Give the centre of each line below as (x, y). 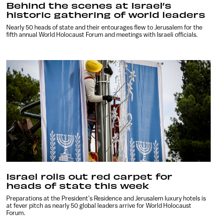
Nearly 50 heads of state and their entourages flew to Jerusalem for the (105, 27)
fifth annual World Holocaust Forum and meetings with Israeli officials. (102, 34)
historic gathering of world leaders (106, 14)
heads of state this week (78, 186)
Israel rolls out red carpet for (90, 176)
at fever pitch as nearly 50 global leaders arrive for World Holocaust (99, 206)
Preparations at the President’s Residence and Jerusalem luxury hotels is (106, 199)
